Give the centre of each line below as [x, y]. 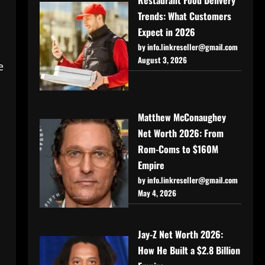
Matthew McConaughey [182, 117]
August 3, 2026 [162, 59]
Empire [151, 165]
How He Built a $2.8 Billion [189, 250]
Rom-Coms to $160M [178, 149]
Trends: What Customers [184, 16]
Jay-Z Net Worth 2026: [180, 234]
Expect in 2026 [166, 32]
